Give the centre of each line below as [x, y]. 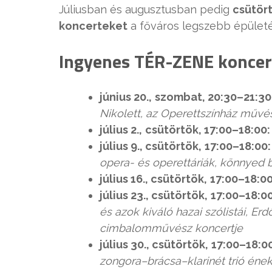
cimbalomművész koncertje [171, 228]
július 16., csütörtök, [153, 179]
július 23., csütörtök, [154, 195]
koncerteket [93, 26]
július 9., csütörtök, [151, 146]
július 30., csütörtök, [154, 245]
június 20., [126, 97]
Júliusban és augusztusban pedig [146, 10]
